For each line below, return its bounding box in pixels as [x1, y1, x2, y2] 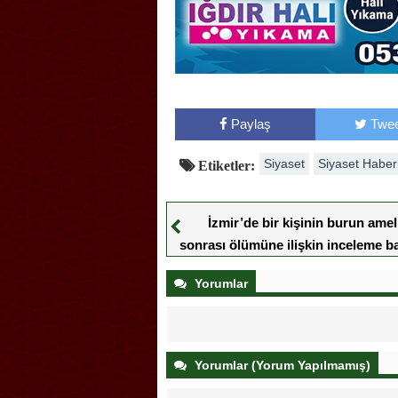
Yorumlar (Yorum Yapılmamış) [191, 358, 370, 373]
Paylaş [230, 116, 271, 132]
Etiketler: [195, 158, 255, 173]
